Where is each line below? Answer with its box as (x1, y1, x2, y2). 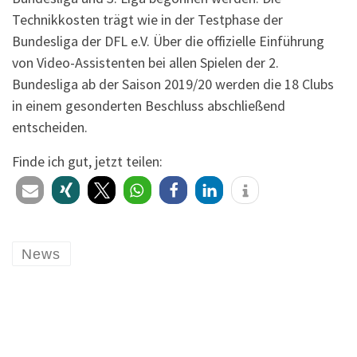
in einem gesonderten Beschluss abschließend (12, 96, 285, 116)
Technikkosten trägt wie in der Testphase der (12, 10, 283, 29)
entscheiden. (12, 118, 88, 137)
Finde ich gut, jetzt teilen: (12, 152, 163, 171)
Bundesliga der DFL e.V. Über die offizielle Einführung (12, 32, 324, 51)
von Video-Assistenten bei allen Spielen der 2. (12, 53, 279, 73)
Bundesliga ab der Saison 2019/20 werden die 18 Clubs (12, 75, 334, 94)
